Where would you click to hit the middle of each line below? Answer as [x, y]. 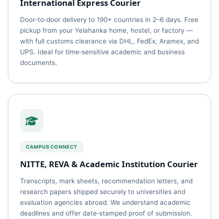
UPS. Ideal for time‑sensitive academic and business [102, 52]
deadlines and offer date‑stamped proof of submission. [106, 213]
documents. [39, 63]
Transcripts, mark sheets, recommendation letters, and [106, 181]
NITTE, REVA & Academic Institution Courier [109, 164]
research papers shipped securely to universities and [103, 192]
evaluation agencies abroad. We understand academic [105, 202]
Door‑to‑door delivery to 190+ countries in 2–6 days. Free [109, 20]
